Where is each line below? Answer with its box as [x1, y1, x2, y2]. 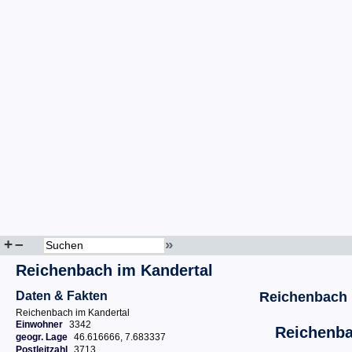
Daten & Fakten [16, 289, 108, 302]
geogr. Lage [16, 332, 68, 343]
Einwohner [16, 319, 63, 330]
